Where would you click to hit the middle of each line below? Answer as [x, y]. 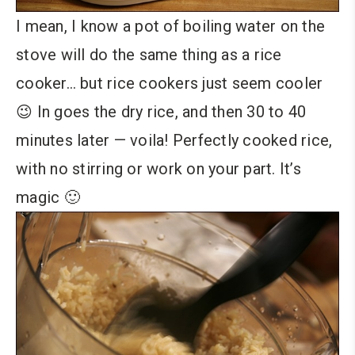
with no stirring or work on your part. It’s [158, 169]
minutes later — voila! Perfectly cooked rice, [174, 141]
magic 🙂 [48, 198]
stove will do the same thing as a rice [149, 55]
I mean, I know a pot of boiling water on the [170, 27]
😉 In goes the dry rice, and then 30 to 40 [161, 112]
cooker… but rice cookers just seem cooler [170, 84]
